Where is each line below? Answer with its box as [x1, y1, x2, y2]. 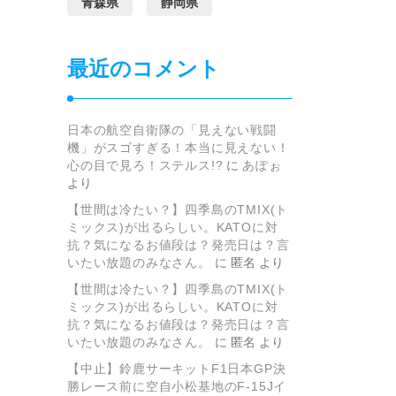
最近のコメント [67, 57, 220, 81]
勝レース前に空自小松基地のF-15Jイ [67, 379, 287, 394]
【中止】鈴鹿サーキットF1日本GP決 [67, 362, 286, 377]
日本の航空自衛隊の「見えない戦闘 [67, 123, 277, 138]
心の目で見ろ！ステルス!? [67, 158, 224, 173]
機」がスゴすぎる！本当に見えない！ [67, 141, 290, 156]
